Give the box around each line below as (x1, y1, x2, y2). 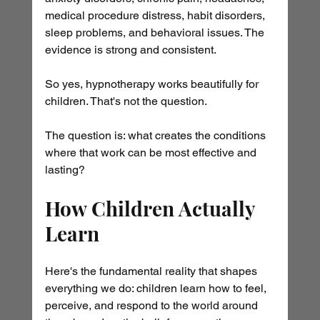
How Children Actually (44, 195, 260, 222)
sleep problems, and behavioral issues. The (44, 26, 267, 40)
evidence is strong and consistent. (44, 43, 216, 57)
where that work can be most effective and (44, 146, 259, 160)
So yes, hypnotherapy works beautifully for (44, 77, 261, 91)
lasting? (44, 163, 85, 177)
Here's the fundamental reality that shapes (44, 264, 260, 279)
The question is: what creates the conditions (44, 129, 269, 143)
